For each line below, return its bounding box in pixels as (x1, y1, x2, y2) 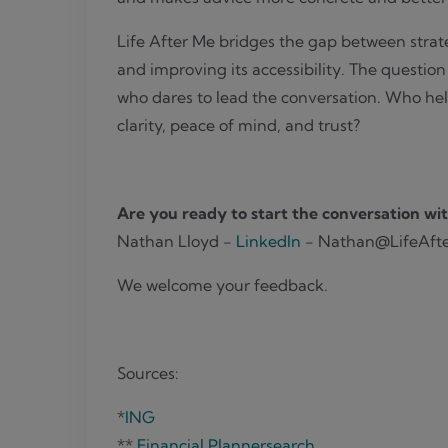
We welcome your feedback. (117, 275, 328, 296)
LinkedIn (236, 231, 301, 252)
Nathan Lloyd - (117, 231, 236, 252)
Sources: (117, 363, 179, 384)
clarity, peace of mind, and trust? (117, 115, 360, 136)
